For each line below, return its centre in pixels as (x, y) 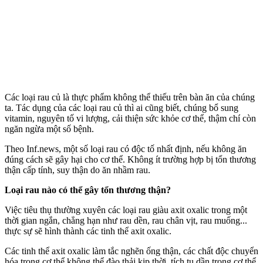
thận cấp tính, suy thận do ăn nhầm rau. (77, 170)
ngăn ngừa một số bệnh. (49, 129)
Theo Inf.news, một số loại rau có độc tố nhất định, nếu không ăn (126, 149)
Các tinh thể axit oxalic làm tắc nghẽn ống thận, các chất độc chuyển (131, 251)
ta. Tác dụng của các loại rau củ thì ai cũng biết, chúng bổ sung (122, 107)
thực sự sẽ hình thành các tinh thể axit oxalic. (88, 231)
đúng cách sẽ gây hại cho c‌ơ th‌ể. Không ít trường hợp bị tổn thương (130, 159)
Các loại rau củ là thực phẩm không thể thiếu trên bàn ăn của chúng (130, 97)
